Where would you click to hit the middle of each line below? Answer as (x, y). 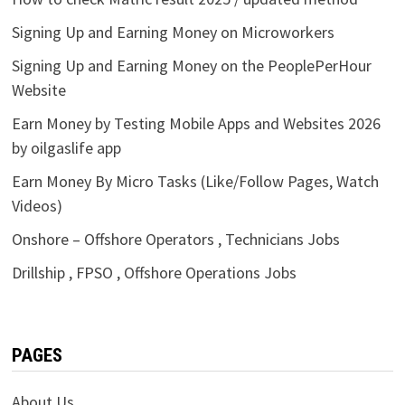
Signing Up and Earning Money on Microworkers (173, 32)
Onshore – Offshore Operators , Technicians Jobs (175, 239)
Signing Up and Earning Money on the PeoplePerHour (191, 65)
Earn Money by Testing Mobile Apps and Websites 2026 (196, 123)
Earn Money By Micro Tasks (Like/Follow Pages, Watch (195, 181)
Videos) (37, 205)
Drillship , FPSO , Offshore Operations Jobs (154, 272)
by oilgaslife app (66, 147)
